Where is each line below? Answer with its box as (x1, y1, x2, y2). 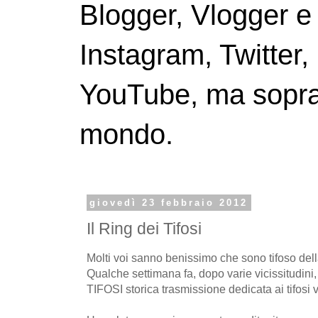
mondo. (79, 119, 173, 150)
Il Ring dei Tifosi (87, 219, 202, 238)
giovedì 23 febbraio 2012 (89, 197, 248, 208)
